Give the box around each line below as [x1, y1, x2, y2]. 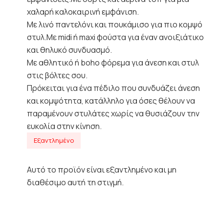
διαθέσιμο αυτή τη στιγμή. [27, 176, 124, 188]
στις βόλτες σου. [27, 69, 88, 81]
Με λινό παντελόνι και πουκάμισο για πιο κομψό [27, 19, 202, 30]
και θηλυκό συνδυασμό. [27, 44, 112, 55]
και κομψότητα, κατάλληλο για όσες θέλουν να [27, 95, 195, 106]
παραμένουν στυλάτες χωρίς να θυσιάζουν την [27, 108, 199, 119]
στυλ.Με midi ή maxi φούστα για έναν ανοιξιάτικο [27, 31, 204, 43]
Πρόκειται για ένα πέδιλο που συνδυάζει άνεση [27, 82, 200, 93]
